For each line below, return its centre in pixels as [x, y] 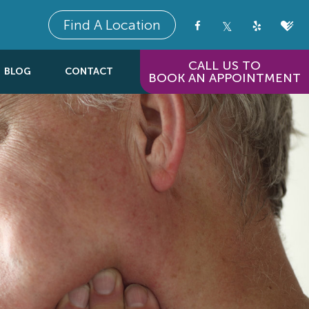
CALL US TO [225, 66]
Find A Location [112, 25]
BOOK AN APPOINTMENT [225, 78]
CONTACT [89, 71]
